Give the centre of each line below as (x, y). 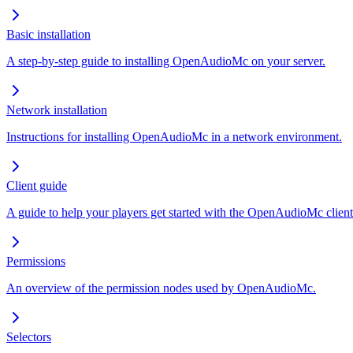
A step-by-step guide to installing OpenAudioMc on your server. (166, 61)
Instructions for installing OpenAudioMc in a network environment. (174, 136)
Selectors (29, 336)
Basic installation (48, 34)
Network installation (57, 110)
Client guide (37, 185)
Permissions (36, 261)
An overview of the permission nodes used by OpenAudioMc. (161, 288)
